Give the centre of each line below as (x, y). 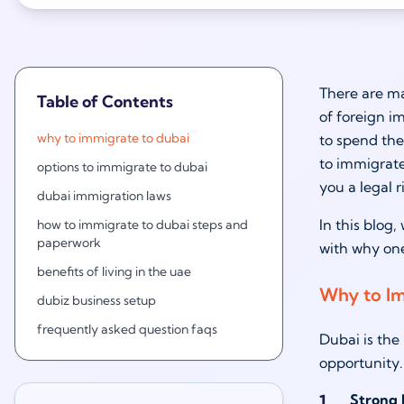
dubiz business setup (96, 300)
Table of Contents (105, 101)
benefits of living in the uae (114, 271)
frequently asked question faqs (127, 329)
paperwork (69, 243)
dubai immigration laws (104, 196)
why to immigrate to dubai (113, 138)
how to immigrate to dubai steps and (142, 225)
